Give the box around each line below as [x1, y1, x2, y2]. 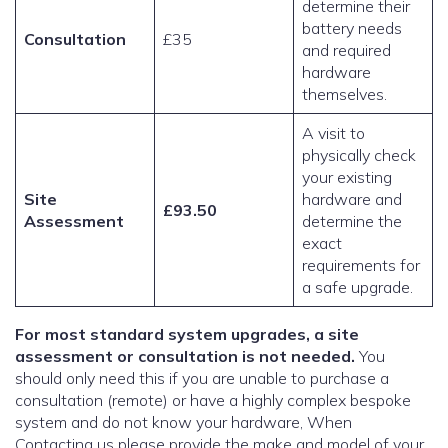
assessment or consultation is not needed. [117, 346, 355, 367]
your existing [302, 167, 392, 188]
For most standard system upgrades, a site [15, 324, 359, 345]
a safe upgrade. [302, 277, 413, 298]
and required [302, 40, 391, 61]
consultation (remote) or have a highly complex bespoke [15, 390, 411, 411]
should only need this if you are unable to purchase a [15, 368, 389, 389]
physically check [302, 145, 416, 166]
